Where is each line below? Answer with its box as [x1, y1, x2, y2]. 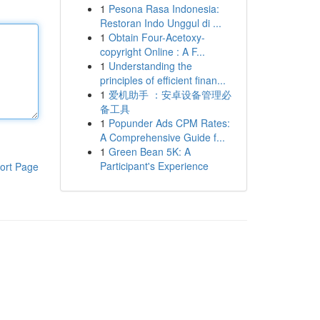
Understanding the [108, 59, 192, 73]
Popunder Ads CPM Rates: [108, 116, 230, 130]
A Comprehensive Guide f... [99, 130, 225, 144]
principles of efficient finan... [99, 73, 226, 87]
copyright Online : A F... [99, 44, 205, 59]
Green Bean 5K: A [108, 144, 191, 159]
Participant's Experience [99, 159, 209, 173]
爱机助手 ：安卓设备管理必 [108, 87, 231, 101]
